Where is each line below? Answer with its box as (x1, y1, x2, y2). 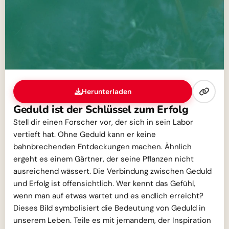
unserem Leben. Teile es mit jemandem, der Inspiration (13, 215, 211, 225)
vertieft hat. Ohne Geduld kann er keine (13, 129, 156, 140)
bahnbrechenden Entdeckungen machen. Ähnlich (13, 142, 192, 152)
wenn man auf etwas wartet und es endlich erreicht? (13, 191, 203, 201)
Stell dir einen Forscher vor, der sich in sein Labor (13, 117, 193, 127)
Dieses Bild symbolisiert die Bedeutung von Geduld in (13, 203, 205, 213)
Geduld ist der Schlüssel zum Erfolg (13, 102, 189, 117)
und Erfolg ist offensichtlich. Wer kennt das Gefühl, (13, 178, 195, 189)
